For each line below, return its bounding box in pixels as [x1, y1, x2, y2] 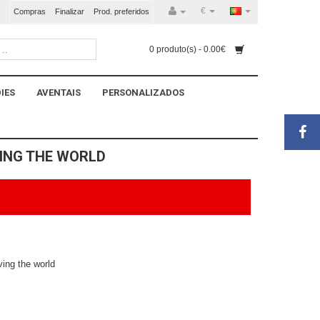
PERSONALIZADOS [102, 87, 184, 98]
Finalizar [55, 7, 84, 16]
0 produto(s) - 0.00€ [149, 44, 228, 55]
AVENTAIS [36, 87, 81, 98]
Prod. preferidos [94, 7, 149, 16]
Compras [14, 7, 46, 16]
